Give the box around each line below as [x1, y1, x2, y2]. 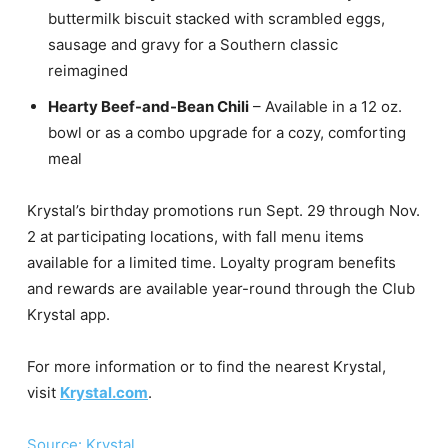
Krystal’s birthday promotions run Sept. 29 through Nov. [27, 201, 420, 220]
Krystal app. [27, 305, 110, 324]
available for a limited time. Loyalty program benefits [27, 253, 396, 272]
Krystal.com [60, 383, 148, 402]
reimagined [48, 61, 128, 80]
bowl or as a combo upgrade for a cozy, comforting [48, 123, 406, 142]
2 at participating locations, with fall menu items [27, 227, 364, 246]
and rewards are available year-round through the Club [27, 279, 415, 298]
